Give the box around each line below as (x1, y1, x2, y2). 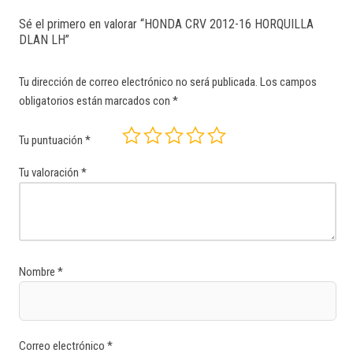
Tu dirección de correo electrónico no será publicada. (19, 74, 258, 89)
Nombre (19, 264, 58, 279)
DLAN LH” (19, 32, 69, 47)
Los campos (260, 74, 317, 89)
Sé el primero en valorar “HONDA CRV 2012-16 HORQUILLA (19, 16, 314, 32)
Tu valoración (19, 165, 81, 180)
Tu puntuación (19, 133, 85, 148)
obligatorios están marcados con (19, 93, 173, 108)
